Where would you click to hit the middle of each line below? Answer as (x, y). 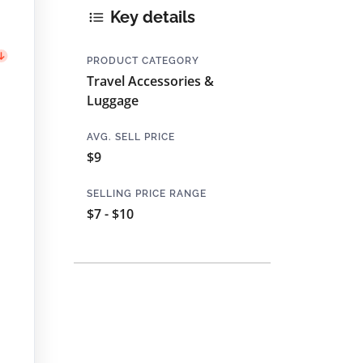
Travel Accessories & (150, 81)
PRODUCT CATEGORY (143, 60)
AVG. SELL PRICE (131, 137)
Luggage (113, 100)
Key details (151, 17)
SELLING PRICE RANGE (147, 193)
